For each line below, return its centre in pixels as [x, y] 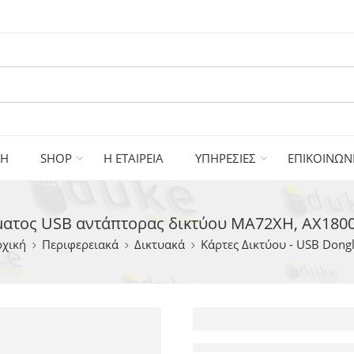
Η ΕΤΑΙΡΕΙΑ [134, 158]
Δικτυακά [160, 245]
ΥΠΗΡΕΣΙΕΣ [226, 158]
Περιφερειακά [80, 245]
